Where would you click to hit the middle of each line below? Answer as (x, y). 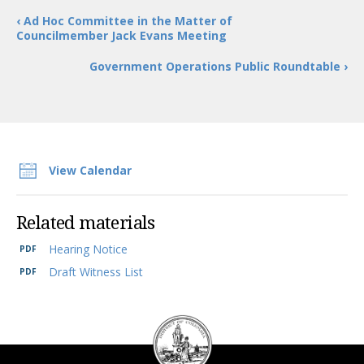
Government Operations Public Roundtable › (219, 66)
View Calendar (90, 170)
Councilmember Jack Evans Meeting (121, 35)
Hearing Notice (88, 249)
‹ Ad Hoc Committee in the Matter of (124, 21)
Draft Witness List (96, 272)
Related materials (86, 223)
